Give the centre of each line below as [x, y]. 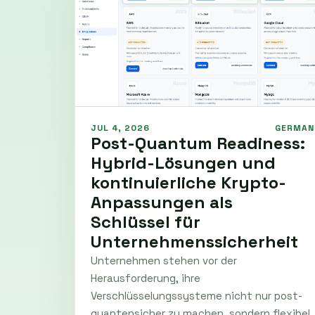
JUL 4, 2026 [120, 128]
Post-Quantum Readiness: [198, 143]
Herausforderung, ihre [146, 278]
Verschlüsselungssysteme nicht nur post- [197, 295]
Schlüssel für [146, 221]
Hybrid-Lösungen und [183, 162]
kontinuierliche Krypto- [188, 182]
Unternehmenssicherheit [194, 241]
